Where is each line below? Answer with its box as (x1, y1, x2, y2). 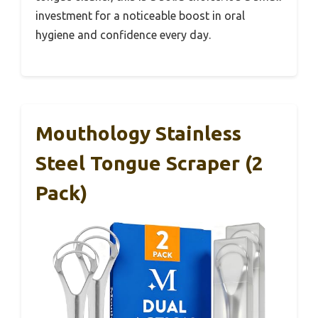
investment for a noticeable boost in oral (35, 9, 245, 23)
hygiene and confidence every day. (35, 28, 211, 42)
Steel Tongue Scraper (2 (35, 152, 263, 175)
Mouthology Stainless (35, 122, 241, 145)
